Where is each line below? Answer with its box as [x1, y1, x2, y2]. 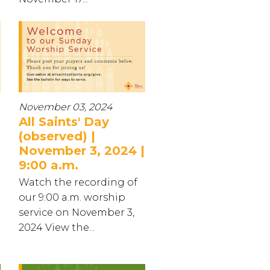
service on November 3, [19, 207, 134, 219]
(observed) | [19, 129, 95, 144]
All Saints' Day [19, 115, 109, 130]
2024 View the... [19, 222, 95, 234]
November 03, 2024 [19, 101, 112, 113]
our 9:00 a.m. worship [19, 192, 125, 204]
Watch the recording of [19, 177, 137, 189]
